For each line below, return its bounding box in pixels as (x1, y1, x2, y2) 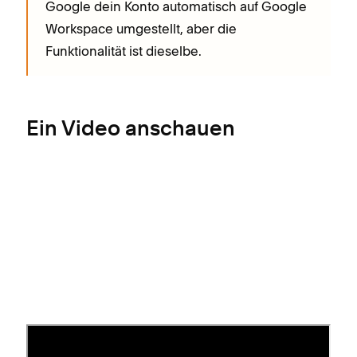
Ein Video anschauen (26, 120, 235, 140)
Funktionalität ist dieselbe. (45, 43, 202, 59)
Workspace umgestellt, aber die (45, 21, 237, 37)
